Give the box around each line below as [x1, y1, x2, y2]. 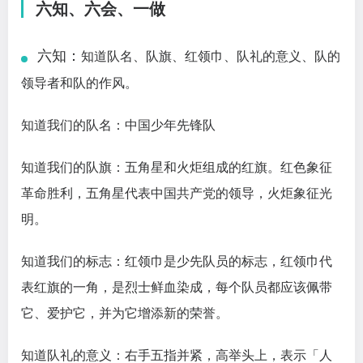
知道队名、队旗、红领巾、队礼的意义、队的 [81, 49, 340, 64]
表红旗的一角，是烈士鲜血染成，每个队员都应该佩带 [21, 280, 332, 295]
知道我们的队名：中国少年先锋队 [21, 118, 216, 133]
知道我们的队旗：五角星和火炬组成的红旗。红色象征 [21, 160, 332, 175]
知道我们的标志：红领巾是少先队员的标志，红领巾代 [21, 254, 332, 269]
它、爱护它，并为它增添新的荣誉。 [21, 306, 228, 321]
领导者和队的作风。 [21, 76, 138, 91]
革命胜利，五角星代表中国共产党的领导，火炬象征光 [21, 186, 332, 201]
